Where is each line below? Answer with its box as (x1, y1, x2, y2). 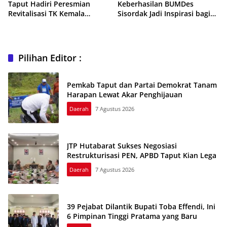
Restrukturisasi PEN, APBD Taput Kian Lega (67, 150, 216, 160)
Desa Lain (118, 18, 151, 28)
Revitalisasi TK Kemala (8, 8, 85, 18)
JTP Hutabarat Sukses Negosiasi (67, 140, 177, 150)
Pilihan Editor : (18, 51, 82, 64)
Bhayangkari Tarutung (8, 18, 85, 28)
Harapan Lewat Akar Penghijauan (67, 89, 182, 99)
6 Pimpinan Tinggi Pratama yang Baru (67, 211, 197, 221)
